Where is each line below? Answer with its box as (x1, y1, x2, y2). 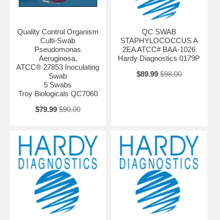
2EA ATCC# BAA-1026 (122, 45, 196, 54)
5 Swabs (44, 80, 72, 89)
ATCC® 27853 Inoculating (16, 62, 100, 71)
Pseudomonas (34, 45, 82, 54)
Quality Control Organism (17, 27, 99, 36)
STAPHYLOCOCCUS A (120, 36, 198, 45)
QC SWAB (141, 27, 176, 36)
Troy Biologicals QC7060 (18, 89, 98, 98)
